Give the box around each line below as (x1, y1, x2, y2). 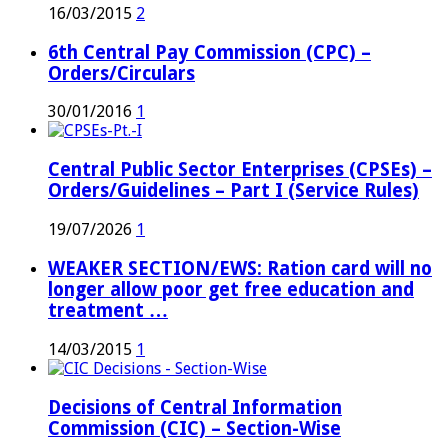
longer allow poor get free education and (48, 278, 414, 300)
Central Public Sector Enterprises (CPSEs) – (48, 159, 432, 181)
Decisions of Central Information (48, 396, 342, 418)
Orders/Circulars (48, 62, 195, 84)
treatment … (48, 299, 168, 321)
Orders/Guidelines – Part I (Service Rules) (48, 180, 419, 202)
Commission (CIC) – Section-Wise (48, 417, 341, 439)
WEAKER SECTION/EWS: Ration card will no (48, 257, 432, 279)
